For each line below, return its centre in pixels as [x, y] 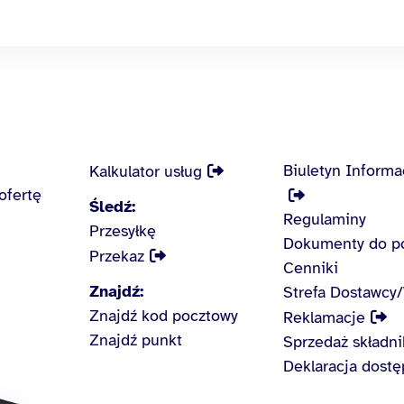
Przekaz [117, 256]
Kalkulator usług [146, 171]
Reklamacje [324, 317]
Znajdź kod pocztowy [164, 315]
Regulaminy [324, 219]
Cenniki [310, 267]
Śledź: [113, 206]
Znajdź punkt [136, 340]
